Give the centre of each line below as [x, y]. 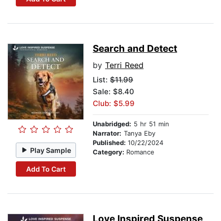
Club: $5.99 [114, 104]
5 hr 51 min [150, 124]
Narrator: [107, 133]
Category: [110, 152]
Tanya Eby [138, 133]
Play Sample [51, 150]
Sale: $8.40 [113, 92]
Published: [110, 143]
